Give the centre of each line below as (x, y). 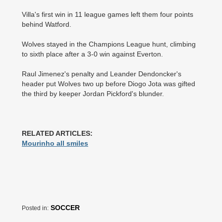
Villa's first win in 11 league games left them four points (108, 14)
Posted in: (35, 208)
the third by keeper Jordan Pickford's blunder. (93, 93)
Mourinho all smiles (55, 143)
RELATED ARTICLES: (57, 133)
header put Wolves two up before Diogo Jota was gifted (109, 83)
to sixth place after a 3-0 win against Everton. (92, 54)
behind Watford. (47, 24)
